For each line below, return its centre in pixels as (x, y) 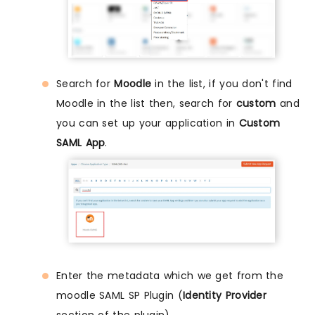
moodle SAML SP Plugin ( (120, 296)
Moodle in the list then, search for (146, 104)
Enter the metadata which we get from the (170, 276)
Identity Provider (225, 296)
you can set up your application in (148, 123)
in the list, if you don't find (222, 84)
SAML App (81, 143)
